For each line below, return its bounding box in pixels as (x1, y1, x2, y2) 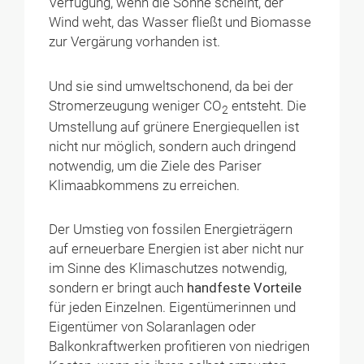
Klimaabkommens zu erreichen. (49, 177, 240, 193)
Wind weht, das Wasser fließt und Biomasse (49, 15, 312, 31)
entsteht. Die (228, 97, 307, 114)
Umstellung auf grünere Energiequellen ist (49, 119, 300, 135)
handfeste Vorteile (187, 280, 302, 297)
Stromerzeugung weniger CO (49, 97, 223, 114)
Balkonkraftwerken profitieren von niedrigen (49, 339, 310, 355)
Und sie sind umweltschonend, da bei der (49, 78, 294, 94)
